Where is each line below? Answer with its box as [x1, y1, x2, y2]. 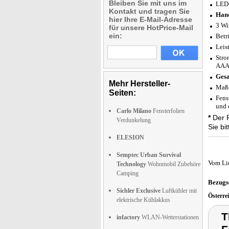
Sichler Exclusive [117, 187, 161, 194]
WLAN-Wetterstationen [140, 214, 199, 221]
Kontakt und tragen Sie [109, 7, 190, 15]
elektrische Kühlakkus [117, 196, 170, 203]
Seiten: [109, 88, 136, 97]
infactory [117, 214, 140, 221]
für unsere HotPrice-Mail [109, 24, 193, 32]
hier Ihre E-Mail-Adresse [109, 15, 192, 24]
